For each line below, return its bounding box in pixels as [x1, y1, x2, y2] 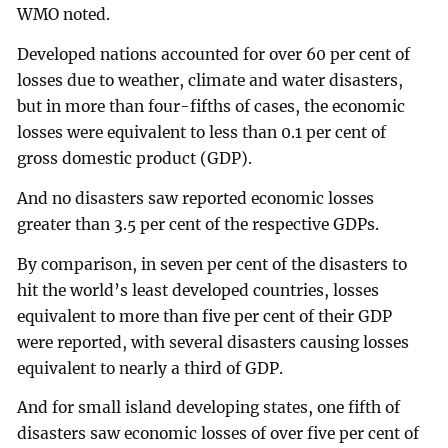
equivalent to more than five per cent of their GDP [17, 306, 393, 326]
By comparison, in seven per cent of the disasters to [17, 254, 408, 274]
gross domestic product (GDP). [17, 148, 253, 168]
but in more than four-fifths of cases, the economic [17, 96, 406, 116]
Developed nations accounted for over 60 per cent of [17, 44, 411, 64]
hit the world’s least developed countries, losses [17, 280, 380, 300]
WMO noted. [17, 5, 111, 25]
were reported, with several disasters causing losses [17, 332, 410, 352]
